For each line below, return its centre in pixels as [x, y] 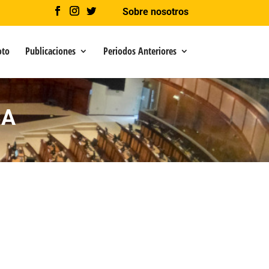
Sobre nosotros [155, 12]
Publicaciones [50, 51]
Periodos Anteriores [140, 51]
